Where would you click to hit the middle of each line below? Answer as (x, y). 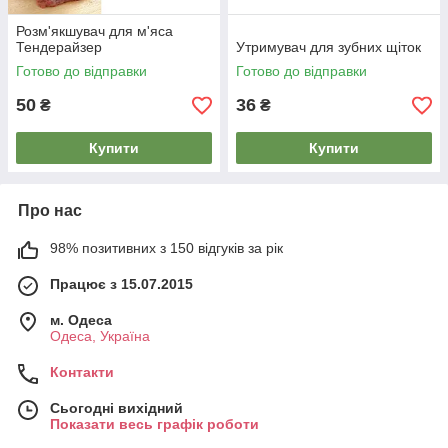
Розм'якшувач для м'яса (94, 31)
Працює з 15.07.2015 (121, 284)
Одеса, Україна (100, 336)
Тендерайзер (59, 47)
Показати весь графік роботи (154, 424)
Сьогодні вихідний (116, 408)
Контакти (82, 372)
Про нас (50, 210)
